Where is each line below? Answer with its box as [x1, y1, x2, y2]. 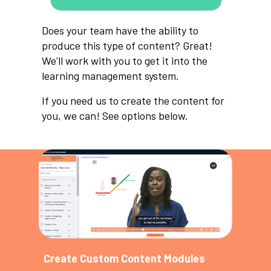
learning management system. [42, 69, 179, 82]
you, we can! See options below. [42, 109, 188, 122]
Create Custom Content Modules [44, 252, 205, 265]
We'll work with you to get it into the [42, 54, 207, 67]
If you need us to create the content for [42, 94, 224, 107]
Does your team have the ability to [42, 24, 198, 37]
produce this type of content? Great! [42, 39, 212, 52]
